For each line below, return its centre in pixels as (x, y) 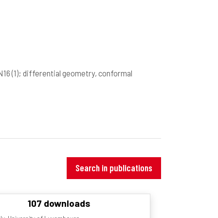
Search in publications (114, 168)
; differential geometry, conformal (75, 73)
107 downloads (59, 203)
